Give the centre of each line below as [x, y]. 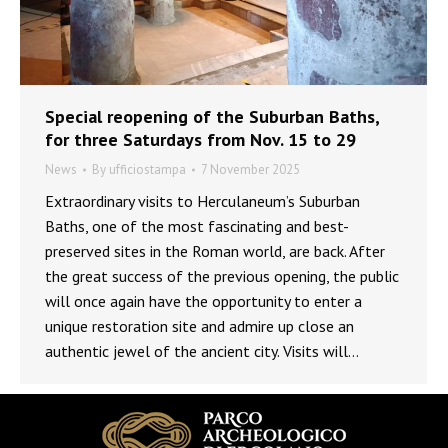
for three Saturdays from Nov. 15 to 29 [200, 140]
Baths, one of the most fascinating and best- [197, 226]
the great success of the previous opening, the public [222, 276]
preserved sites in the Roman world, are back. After [215, 251]
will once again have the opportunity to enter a [203, 301]
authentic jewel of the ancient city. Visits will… [202, 351]
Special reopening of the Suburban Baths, [212, 117]
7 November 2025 [250, 170]
